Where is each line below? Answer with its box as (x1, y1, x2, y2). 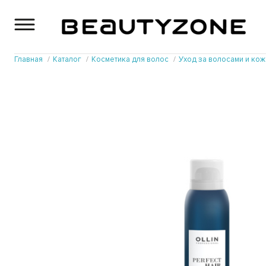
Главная (14, 55, 43, 64)
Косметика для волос (91, 55, 169, 64)
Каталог (53, 55, 81, 64)
